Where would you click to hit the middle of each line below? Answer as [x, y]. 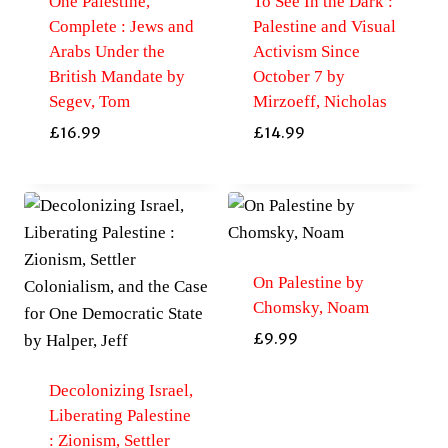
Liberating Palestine [119, 415]
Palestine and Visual [324, 27]
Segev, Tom [89, 102]
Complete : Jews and [121, 27]
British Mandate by [116, 77]
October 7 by [298, 77]
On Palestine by [308, 282]
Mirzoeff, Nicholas [319, 102]
